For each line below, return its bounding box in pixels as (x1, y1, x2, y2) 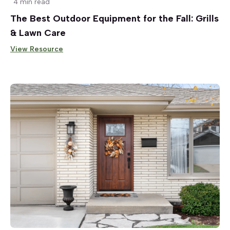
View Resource (10, 44, 63, 53)
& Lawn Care (10, 27, 66, 39)
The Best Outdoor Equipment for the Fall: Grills (10, 12, 219, 24)
